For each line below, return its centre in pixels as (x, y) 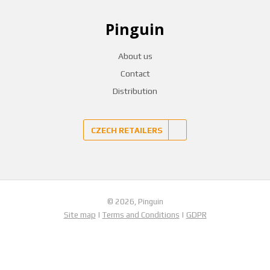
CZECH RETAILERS (127, 130)
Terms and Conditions (141, 215)
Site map (80, 215)
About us (135, 56)
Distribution (135, 91)
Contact (135, 73)
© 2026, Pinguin (135, 201)
